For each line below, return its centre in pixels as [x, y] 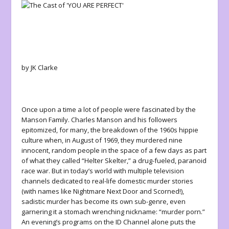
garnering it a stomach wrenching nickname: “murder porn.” [113, 211]
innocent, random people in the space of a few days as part [114, 150]
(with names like [48, 191]
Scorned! [167, 191]
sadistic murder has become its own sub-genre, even [104, 201]
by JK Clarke [40, 68]
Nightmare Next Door [106, 191]
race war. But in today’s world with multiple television [103, 170]
